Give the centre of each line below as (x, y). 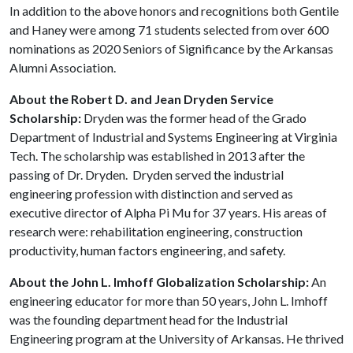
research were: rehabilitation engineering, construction (156, 231)
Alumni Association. (63, 67)
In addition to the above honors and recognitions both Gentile (174, 10)
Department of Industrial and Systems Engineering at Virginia (173, 136)
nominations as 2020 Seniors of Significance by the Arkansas (171, 48)
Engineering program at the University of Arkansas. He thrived (176, 338)
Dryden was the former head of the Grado (195, 117)
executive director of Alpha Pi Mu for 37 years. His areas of (168, 212)
